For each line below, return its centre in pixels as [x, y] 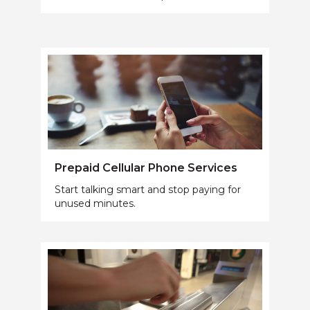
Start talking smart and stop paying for [148, 189]
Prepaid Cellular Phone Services [146, 167]
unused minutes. [95, 203]
